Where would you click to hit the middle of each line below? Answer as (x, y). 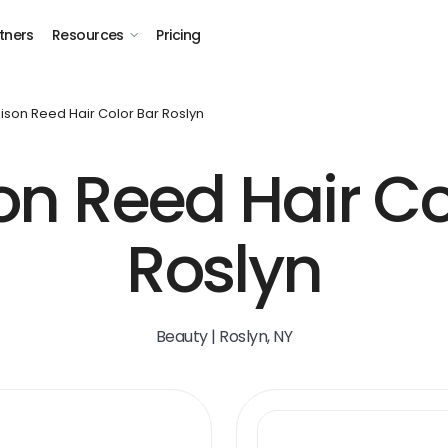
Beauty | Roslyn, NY (224, 336)
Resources (87, 35)
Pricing (178, 35)
